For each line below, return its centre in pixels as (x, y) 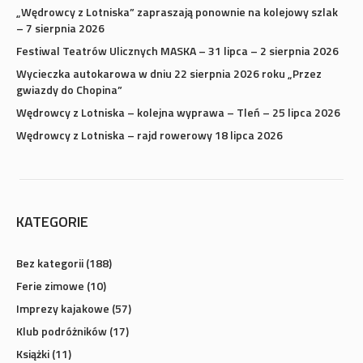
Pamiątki (38, 314)
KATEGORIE (52, 136)
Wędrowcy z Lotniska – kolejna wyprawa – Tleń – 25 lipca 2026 (178, 27)
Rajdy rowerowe (58, 336)
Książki (33, 268)
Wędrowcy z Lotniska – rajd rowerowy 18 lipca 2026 (149, 49)
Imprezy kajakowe (63, 223)
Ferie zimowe (50, 200)
